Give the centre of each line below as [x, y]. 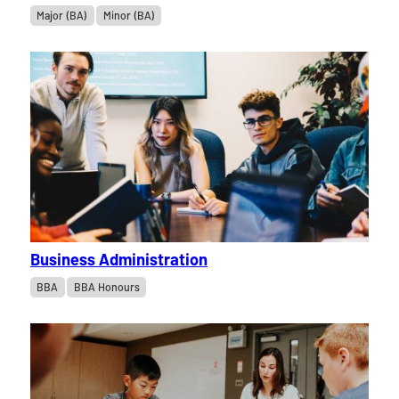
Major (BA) [62, 16]
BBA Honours [106, 287]
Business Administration [118, 260]
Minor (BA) [129, 16]
